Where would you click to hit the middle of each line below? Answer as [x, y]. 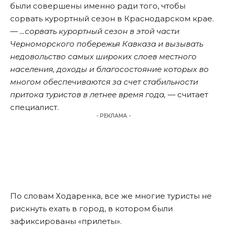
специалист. [34, 107]
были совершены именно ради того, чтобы [98, 6]
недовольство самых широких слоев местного [103, 57]
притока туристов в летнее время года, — [93, 95]
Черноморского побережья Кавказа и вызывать [107, 44]
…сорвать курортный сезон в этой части [100, 31]
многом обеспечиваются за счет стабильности [104, 82]
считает [192, 95]
